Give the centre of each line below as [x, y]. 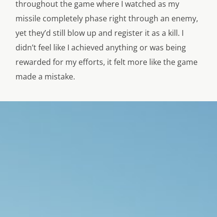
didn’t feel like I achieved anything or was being [101, 47]
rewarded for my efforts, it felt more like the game [107, 62]
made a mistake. [45, 77]
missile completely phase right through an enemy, [107, 18]
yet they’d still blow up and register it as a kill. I [100, 33]
